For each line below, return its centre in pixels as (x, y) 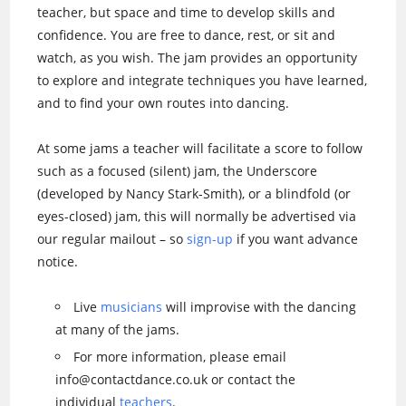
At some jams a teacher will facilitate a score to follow (200, 148)
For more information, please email (180, 357)
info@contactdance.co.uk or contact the (176, 379)
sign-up (210, 239)
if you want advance (296, 239)
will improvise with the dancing (260, 307)
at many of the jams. (118, 329)
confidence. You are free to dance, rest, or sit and (187, 35)
